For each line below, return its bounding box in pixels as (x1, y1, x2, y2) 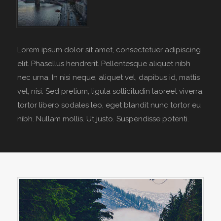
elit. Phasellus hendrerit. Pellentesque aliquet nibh (17, 59, 190, 69)
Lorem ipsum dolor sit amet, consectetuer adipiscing (17, 45, 201, 55)
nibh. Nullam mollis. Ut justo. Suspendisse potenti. (17, 114, 189, 124)
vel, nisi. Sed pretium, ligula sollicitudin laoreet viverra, (17, 87, 204, 96)
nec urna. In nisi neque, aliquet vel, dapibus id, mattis (17, 73, 200, 82)
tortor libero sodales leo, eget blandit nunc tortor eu (17, 101, 201, 110)
